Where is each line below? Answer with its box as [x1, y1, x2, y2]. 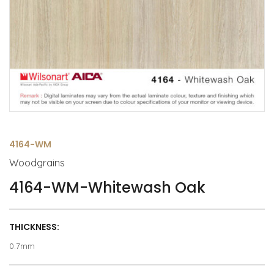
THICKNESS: [9, 221, 59, 234]
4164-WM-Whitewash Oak [9, 177, 206, 198]
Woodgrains [9, 157, 65, 169]
